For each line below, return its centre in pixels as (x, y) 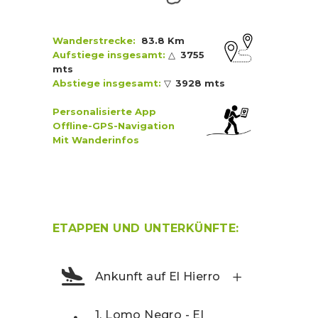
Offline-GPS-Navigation (114, 126)
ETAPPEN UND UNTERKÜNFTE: (146, 229)
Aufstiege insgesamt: (109, 55)
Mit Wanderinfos (96, 140)
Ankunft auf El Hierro (158, 277)
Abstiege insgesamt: (108, 83)
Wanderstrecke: (94, 41)
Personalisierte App (104, 112)
